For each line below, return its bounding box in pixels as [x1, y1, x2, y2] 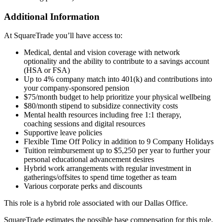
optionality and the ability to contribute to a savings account [24, 57, 209, 66]
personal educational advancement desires [24, 155, 154, 164]
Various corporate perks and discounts [24, 182, 142, 191]
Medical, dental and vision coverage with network [24, 48, 180, 57]
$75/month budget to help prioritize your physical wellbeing [24, 93, 211, 102]
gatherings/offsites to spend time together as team [24, 173, 176, 182]
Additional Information [4, 11, 100, 22]
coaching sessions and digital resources [24, 119, 145, 128]
